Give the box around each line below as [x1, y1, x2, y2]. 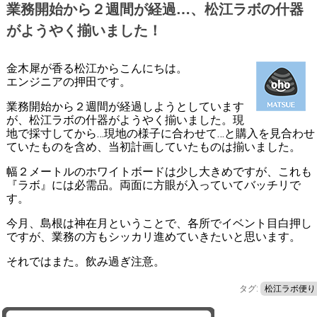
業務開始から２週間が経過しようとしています [6, 100, 244, 114]
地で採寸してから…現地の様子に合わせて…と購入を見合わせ [6, 127, 315, 141]
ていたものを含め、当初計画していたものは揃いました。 [6, 140, 301, 154]
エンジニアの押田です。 [6, 75, 131, 89]
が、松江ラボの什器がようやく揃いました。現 [6, 113, 244, 127]
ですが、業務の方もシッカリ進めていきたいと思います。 [6, 230, 301, 244]
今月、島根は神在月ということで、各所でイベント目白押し [6, 217, 312, 231]
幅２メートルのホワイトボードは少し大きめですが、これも [6, 165, 312, 179]
